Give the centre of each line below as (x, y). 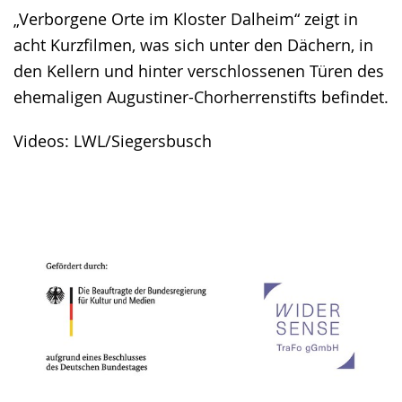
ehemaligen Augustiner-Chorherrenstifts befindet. (201, 96)
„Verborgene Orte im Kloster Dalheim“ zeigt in (186, 18)
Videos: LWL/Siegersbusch (113, 140)
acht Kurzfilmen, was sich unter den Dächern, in (193, 44)
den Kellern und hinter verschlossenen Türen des (199, 70)
